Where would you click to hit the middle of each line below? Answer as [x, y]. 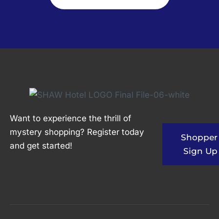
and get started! [41, 146]
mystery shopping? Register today [77, 132]
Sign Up [200, 151]
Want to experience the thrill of [70, 119]
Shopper [199, 138]
